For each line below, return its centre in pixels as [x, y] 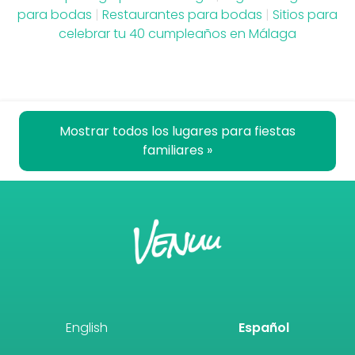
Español [264, 328]
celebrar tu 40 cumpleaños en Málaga [177, 33]
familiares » [177, 150]
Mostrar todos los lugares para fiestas [177, 131]
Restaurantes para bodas [182, 14]
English [86, 328]
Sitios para [305, 14]
